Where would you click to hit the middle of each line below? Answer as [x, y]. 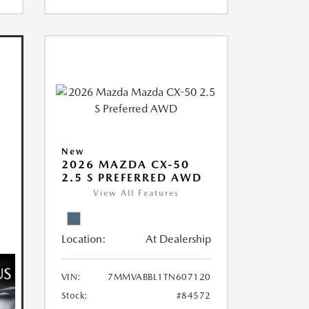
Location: [83, 239]
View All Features [136, 193]
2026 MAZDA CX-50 [125, 165]
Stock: [74, 296]
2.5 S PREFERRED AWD [131, 178]
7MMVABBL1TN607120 [159, 277]
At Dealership [178, 239]
